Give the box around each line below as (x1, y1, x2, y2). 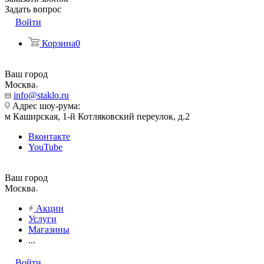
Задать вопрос (5, 4, 61, 14)
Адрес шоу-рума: (10, 101, 80, 111)
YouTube (28, 142, 62, 152)
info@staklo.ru (14, 90, 69, 100)
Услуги (28, 214, 57, 224)
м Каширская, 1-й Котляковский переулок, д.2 (5, 111, 190, 121)
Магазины (28, 225, 70, 235)
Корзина (42, 38, 75, 48)
